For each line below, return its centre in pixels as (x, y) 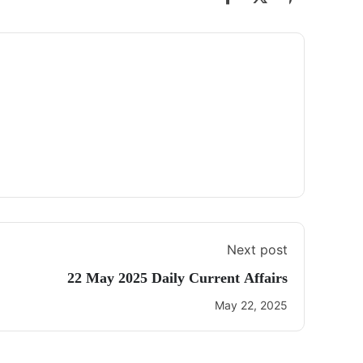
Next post (257, 250)
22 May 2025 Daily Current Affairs (177, 278)
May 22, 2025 (251, 305)
